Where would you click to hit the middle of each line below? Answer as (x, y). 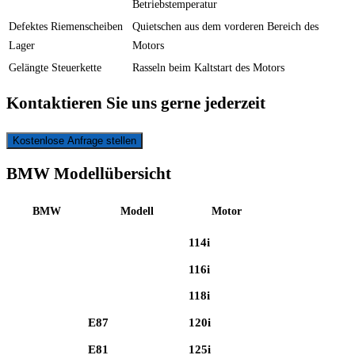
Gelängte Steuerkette (55, 67)
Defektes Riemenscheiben (66, 26)
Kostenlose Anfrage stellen (74, 140)
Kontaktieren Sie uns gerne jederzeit (136, 103)
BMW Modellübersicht (89, 174)
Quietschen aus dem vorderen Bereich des (225, 26)
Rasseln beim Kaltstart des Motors (208, 67)
